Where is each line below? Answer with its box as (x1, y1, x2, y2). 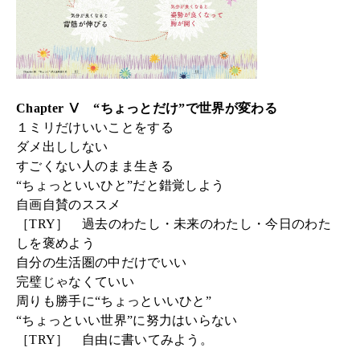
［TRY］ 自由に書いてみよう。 (16, 333, 214, 347)
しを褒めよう (16, 236, 95, 251)
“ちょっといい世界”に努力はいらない (16, 313, 238, 328)
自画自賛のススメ (16, 198, 121, 212)
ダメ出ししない (16, 140, 108, 154)
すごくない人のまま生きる (16, 159, 174, 174)
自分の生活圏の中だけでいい (16, 256, 187, 270)
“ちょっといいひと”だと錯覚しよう (16, 178, 225, 193)
